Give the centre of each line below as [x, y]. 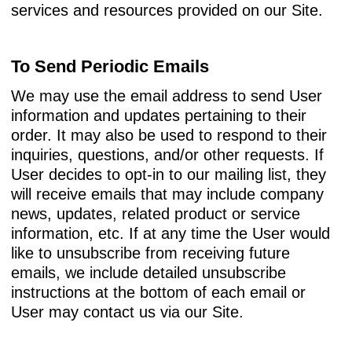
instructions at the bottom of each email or [158, 292]
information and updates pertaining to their [159, 115]
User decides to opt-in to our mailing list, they [169, 174]
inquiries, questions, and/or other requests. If [167, 154]
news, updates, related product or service [156, 213]
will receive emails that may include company [167, 194]
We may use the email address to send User [167, 95]
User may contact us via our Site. [127, 312]
